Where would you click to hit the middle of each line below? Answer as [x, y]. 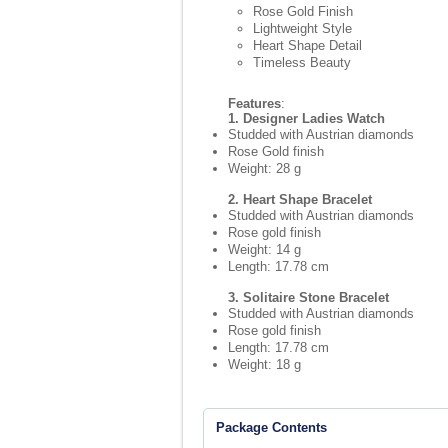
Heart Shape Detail [307, 45]
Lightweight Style [302, 28]
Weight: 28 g [264, 168]
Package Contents [271, 427]
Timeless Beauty [302, 62]
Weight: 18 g [264, 364]
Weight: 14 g [264, 249]
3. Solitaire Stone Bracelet [308, 297]
